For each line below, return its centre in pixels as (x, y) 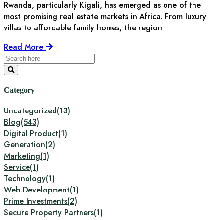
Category (19, 90)
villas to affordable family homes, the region (83, 28)
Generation (25, 144)
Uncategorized (30, 110)
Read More (25, 47)
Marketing (22, 156)
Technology (25, 178)
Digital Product (31, 133)
